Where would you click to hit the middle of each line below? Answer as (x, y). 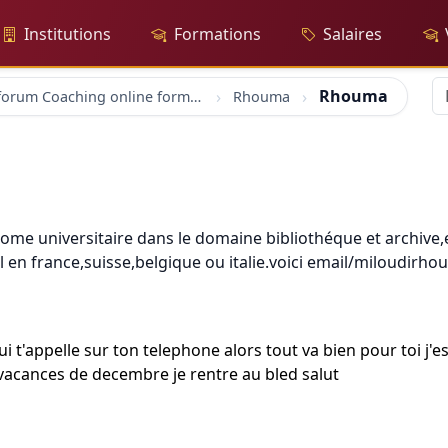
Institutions (67, 34)
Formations (217, 34)
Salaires (353, 34)
